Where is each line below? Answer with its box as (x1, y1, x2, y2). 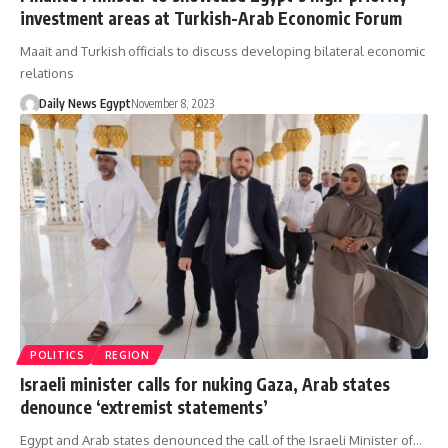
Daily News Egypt (38, 96, 131, 112)
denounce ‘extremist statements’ (20, 395, 268, 418)
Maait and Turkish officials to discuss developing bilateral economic (20, 43, 425, 60)
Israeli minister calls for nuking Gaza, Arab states (20, 372, 390, 395)
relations (20, 65, 74, 82)
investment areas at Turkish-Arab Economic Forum (20, 7, 402, 30)
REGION (104, 348, 150, 361)
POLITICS (30, 348, 85, 361)
